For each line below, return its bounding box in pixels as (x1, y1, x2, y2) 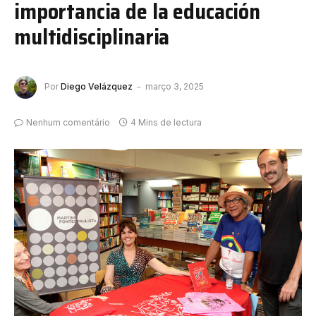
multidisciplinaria (14, 19, 170, 54)
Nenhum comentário (26, 116, 110, 128)
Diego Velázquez (61, 81, 133, 92)
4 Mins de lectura (130, 116, 202, 128)
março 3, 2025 (145, 81, 204, 92)
